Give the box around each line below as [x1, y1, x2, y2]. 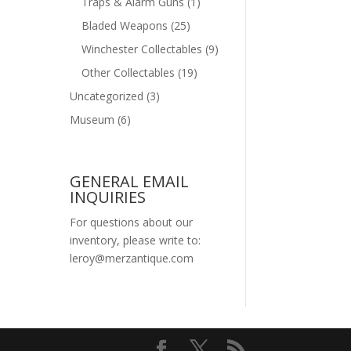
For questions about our [70, 214, 194, 230]
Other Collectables [81, 64, 175, 80]
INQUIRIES [70, 186, 147, 208]
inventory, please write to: [70, 232, 201, 248]
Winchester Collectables [81, 41, 203, 56]
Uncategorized [70, 88, 144, 103]
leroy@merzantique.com [70, 250, 194, 266]
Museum [70, 111, 115, 127]
